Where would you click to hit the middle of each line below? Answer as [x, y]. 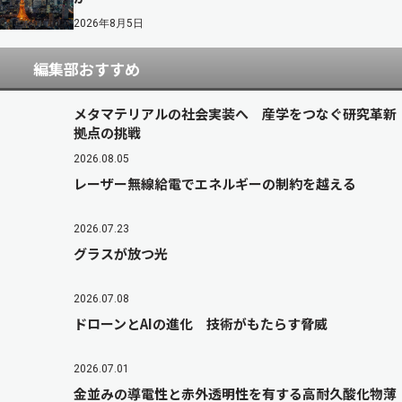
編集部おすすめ [87, 69]
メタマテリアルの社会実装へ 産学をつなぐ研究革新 [235, 114]
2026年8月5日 [109, 24]
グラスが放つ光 [121, 254]
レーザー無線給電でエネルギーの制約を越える [215, 184]
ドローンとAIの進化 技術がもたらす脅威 [201, 324]
